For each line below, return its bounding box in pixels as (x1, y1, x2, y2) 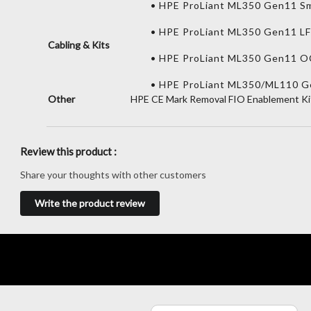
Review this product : (20, 145, 117, 158)
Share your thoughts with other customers (20, 169, 206, 181)
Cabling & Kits (48, 38, 110, 51)
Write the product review (35, 197, 145, 210)
